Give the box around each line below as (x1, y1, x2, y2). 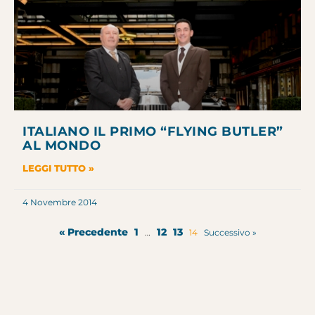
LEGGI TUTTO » (22, 162, 94, 174)
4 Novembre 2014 (22, 196, 97, 207)
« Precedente (58, 225, 128, 238)
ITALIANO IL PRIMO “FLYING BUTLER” (22, 123, 283, 139)
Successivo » (203, 226, 257, 238)
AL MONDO (22, 137, 101, 153)
